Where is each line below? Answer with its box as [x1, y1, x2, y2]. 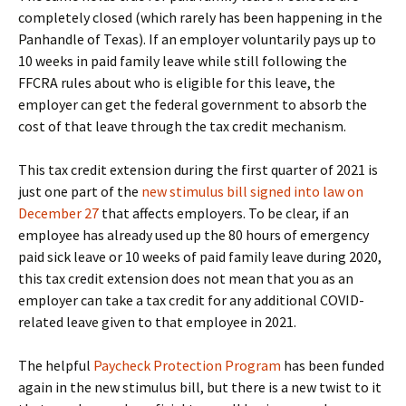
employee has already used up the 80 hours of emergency [18, 226, 369, 245]
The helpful [18, 356, 93, 375]
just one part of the [18, 182, 141, 201]
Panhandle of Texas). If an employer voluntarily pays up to [18, 30, 376, 49]
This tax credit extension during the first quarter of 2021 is [18, 160, 378, 179]
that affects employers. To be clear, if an [99, 204, 349, 223]
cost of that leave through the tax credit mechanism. [18, 117, 346, 136]
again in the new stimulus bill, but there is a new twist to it [18, 378, 382, 397]
